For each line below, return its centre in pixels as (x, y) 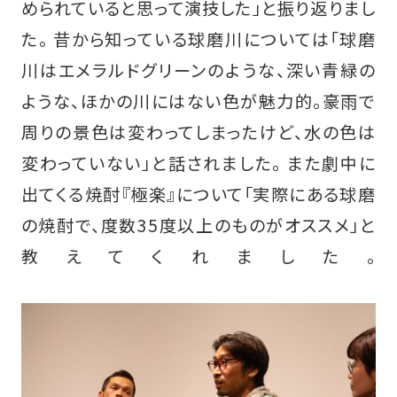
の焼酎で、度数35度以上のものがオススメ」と (198, 225)
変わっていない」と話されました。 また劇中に (198, 163)
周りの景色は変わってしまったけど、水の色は (198, 132)
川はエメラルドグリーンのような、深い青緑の (198, 70)
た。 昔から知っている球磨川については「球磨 (198, 39)
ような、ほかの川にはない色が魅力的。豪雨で (198, 101)
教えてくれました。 (198, 256)
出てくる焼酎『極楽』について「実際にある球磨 (198, 194)
